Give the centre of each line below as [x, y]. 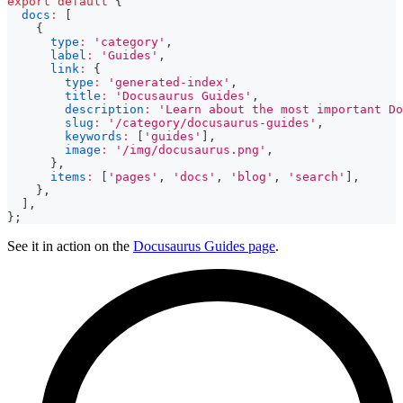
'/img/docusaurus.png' [191, 149]
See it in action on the [70, 246]
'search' [317, 176]
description [104, 109]
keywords [94, 136]
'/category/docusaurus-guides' [212, 122]
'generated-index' [169, 82]
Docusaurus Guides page [204, 246]
